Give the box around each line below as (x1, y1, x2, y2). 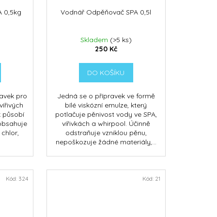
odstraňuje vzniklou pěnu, (65, 128, 147, 138)
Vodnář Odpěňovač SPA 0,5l (61, 8, 152, 17)
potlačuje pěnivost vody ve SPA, (55, 110, 157, 119)
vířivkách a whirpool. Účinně (62, 119, 150, 128)
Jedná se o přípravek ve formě (57, 92, 155, 101)
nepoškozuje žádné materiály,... (55, 138, 156, 147)
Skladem (80, 35, 110, 45)
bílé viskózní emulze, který (65, 101, 147, 110)
